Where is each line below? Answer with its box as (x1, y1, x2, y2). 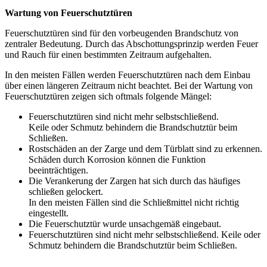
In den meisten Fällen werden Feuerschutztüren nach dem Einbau (5, 70, 250, 80)
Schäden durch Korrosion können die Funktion (29, 154, 206, 165)
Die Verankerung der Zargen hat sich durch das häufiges (29, 176, 240, 187)
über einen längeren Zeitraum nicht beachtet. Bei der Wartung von (5, 80, 253, 91)
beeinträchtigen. (29, 165, 88, 176)
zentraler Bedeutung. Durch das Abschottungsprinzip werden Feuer (5, 39, 258, 49)
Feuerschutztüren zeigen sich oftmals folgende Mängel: (5, 91, 212, 102)
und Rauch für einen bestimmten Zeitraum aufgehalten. (5, 49, 212, 60)
